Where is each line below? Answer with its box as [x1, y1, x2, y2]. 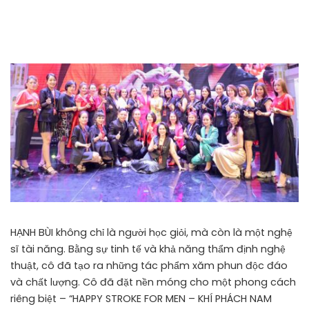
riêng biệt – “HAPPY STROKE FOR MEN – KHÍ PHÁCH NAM [10, 291, 272, 306]
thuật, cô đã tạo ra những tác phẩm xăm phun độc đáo [10, 258, 288, 272]
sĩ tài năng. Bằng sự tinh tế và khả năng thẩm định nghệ [10, 241, 286, 256]
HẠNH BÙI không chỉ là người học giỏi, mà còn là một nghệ [10, 225, 292, 239]
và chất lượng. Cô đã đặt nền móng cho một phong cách [10, 275, 296, 289]
